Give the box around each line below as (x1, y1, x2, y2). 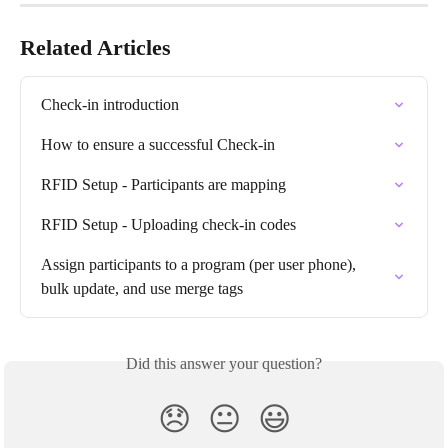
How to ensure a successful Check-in (41, 136, 275, 153)
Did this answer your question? (126, 355, 322, 372)
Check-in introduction (41, 96, 179, 113)
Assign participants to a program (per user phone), (41, 256, 360, 273)
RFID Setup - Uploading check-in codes (41, 216, 296, 233)
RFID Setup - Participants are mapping (41, 176, 286, 193)
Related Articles (20, 35, 171, 60)
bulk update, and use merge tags (41, 280, 243, 297)
